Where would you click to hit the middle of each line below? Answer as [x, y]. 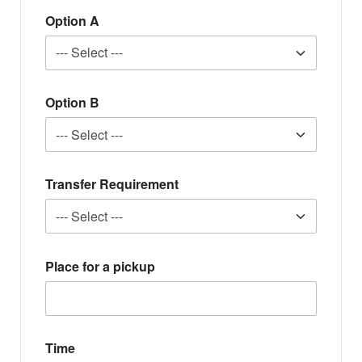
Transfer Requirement [112, 184]
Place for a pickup [100, 266]
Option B [72, 103]
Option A [72, 20]
